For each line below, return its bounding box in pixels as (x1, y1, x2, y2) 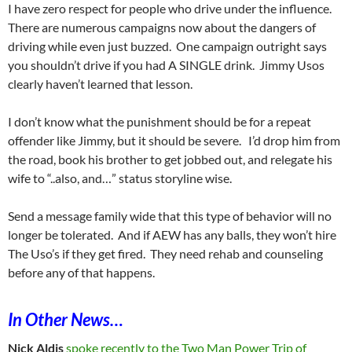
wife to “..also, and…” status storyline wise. (8, 170, 232, 186)
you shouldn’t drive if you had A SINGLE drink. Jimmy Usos (8, 57, 324, 73)
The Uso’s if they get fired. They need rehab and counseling (8, 246, 325, 262)
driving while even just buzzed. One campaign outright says (8, 38, 327, 54)
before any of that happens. (8, 265, 155, 280)
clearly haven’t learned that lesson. (8, 76, 192, 92)
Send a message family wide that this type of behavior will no (8, 208, 332, 224)
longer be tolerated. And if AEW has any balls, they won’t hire (8, 227, 336, 243)
